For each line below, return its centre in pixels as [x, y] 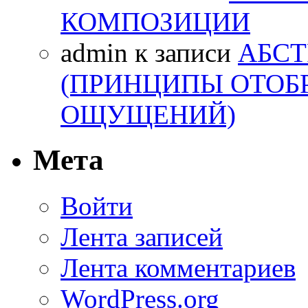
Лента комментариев [178, 268]
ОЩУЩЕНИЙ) [148, 114]
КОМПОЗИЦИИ [155, 21]
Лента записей [142, 237]
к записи [183, 52]
